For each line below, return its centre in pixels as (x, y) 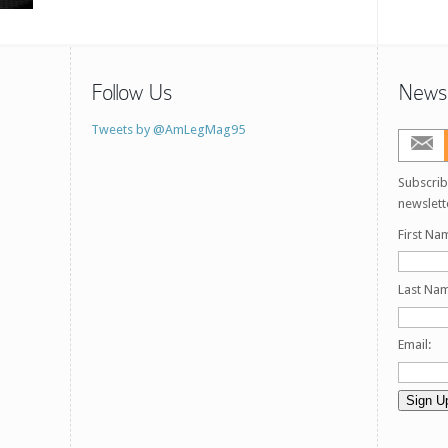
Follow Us (131, 92)
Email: (414, 345)
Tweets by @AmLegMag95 (168, 129)
